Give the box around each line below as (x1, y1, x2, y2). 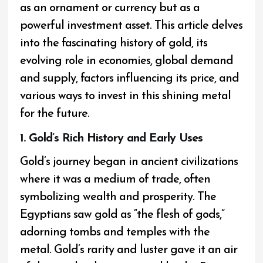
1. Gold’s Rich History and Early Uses (20, 132, 203, 144)
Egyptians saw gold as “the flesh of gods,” (20, 208, 225, 221)
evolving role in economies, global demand (20, 55, 234, 68)
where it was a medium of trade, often (20, 173, 211, 186)
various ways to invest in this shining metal (20, 90, 231, 103)
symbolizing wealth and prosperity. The (20, 191, 217, 203)
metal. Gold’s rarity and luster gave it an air (20, 244, 238, 256)
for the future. (20, 108, 90, 120)
